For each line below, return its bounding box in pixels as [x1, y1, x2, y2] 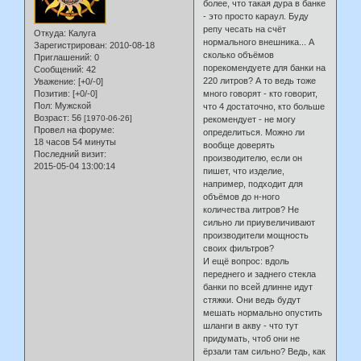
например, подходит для [203, 179, 304, 189]
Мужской [52, 101, 91, 111]
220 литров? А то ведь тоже [203, 76, 317, 86]
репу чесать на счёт [203, 24, 287, 35]
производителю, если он [203, 153, 303, 164]
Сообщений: [34, 64, 84, 75]
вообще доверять [203, 140, 276, 151]
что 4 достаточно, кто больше [203, 102, 326, 112]
